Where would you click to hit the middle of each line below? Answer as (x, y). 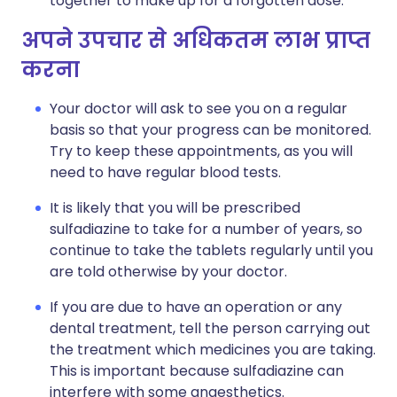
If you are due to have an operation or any (196, 307)
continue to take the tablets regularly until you (211, 250)
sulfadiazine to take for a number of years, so (206, 229)
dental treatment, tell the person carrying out (210, 328)
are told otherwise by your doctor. (168, 272)
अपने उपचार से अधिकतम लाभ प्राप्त (196, 40)
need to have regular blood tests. (165, 172)
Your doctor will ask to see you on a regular (198, 109)
